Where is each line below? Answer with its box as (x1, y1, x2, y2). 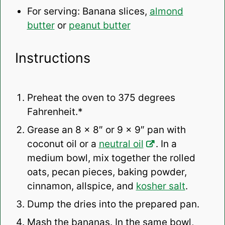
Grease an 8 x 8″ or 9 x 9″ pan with (27, 124, 186, 136)
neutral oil (98, 138, 144, 150)
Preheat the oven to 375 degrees (27, 92, 175, 104)
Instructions (15, 49, 90, 66)
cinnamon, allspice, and (27, 180, 136, 192)
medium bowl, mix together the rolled (27, 152, 195, 164)
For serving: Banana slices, (27, 6, 150, 18)
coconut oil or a (27, 138, 99, 150)
